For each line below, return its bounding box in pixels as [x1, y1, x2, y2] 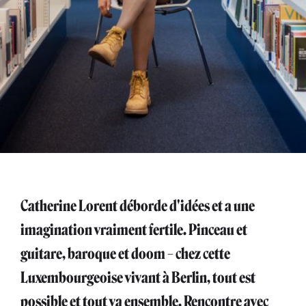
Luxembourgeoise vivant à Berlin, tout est [20, 268, 255, 287]
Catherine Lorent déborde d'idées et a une [20, 197, 255, 215]
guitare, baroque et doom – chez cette [20, 245, 230, 263]
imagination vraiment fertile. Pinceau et [20, 221, 247, 239]
